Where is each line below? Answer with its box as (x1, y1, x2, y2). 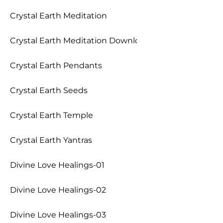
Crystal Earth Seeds (10, 86, 88, 95)
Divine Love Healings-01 (10, 160, 105, 170)
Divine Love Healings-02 (10, 185, 106, 195)
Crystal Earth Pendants (10, 61, 102, 70)
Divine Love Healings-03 (10, 210, 106, 220)
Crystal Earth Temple (10, 111, 93, 120)
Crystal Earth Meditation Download (10, 36, 150, 45)
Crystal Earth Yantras (10, 135, 92, 145)
